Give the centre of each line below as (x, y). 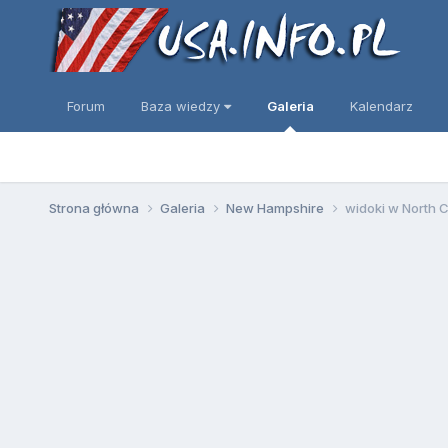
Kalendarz (381, 106)
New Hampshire (276, 207)
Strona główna (95, 207)
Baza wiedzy (182, 106)
